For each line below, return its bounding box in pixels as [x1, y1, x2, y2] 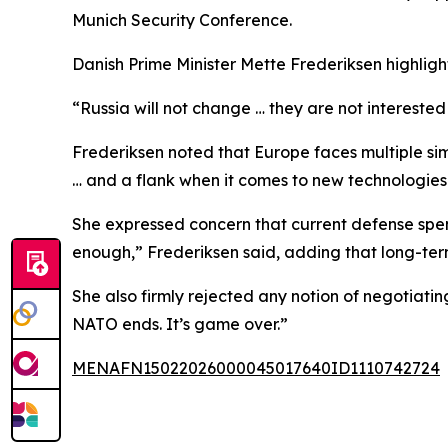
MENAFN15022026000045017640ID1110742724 [72, 358, 440, 378]
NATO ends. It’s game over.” [72, 314, 288, 334]
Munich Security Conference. [72, 10, 292, 30]
